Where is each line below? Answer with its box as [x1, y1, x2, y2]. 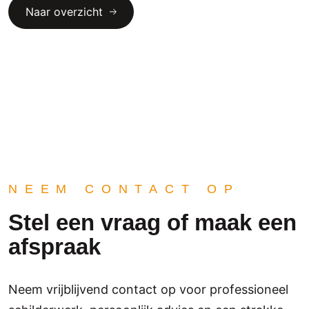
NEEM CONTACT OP [8, 181, 241, 196]
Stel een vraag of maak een [8, 209, 297, 235]
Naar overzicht [26, 4, 103, 19]
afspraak [8, 233, 101, 259]
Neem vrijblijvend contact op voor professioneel [8, 281, 288, 297]
